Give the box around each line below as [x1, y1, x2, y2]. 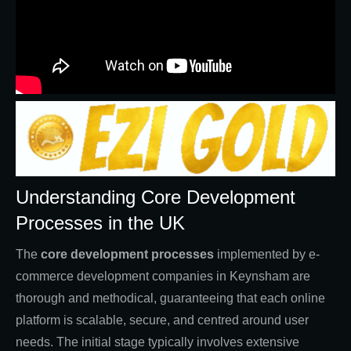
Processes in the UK [16, 212, 185, 233]
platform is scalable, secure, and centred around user [16, 313, 309, 327]
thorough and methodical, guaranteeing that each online [16, 291, 325, 305]
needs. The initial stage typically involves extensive [16, 335, 299, 349]
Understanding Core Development [16, 186, 295, 208]
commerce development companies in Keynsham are [16, 269, 310, 283]
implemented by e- [214, 247, 320, 261]
